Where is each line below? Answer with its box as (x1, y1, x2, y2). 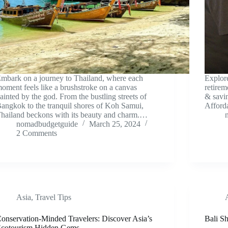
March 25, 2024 (89, 119, 140, 128)
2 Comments (16, 128, 57, 137)
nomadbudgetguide (16, 119, 78, 128)
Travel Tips (35, 192, 71, 202)
